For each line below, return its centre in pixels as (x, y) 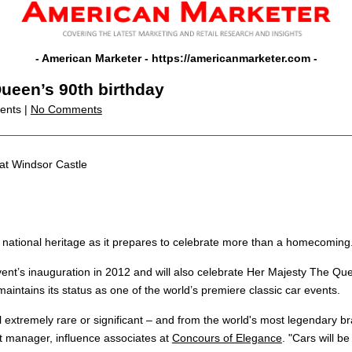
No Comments (66, 110)
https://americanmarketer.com (231, 59)
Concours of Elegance (227, 338)
